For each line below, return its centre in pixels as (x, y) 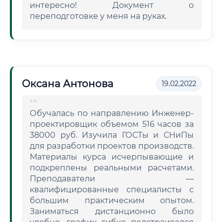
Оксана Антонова (68, 84)
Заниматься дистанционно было (112, 211)
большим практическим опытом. (112, 200)
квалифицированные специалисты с (112, 190)
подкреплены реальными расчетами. (112, 168)
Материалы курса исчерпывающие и (112, 157)
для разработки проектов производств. (112, 146)
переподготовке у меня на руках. (98, 16)
